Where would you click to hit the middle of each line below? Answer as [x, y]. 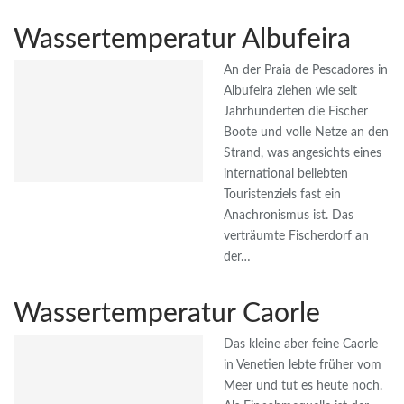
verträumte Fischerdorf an [296, 237]
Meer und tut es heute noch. [303, 386]
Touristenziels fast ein [282, 195]
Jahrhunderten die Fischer [296, 112]
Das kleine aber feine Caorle [301, 345]
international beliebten [286, 174]
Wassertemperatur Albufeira [182, 40]
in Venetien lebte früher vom [303, 366]
